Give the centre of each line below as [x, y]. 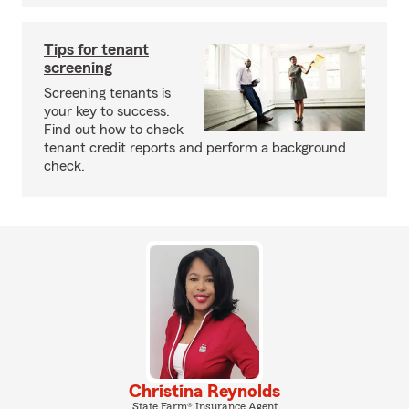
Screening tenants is [107, 93]
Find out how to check [114, 130]
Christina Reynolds [204, 391]
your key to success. [107, 111]
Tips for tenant [96, 49]
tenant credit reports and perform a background [195, 148]
